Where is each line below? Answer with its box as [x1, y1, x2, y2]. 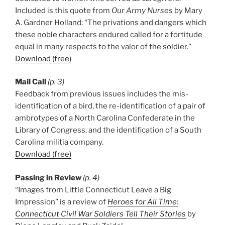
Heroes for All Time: [107, 197, 178, 206]
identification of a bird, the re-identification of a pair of [15, 101, 205, 111]
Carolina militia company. [15, 138, 103, 147]
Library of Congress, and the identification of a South [15, 126, 201, 135]
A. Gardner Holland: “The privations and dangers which [15, 18, 206, 27]
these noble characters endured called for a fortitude [15, 30, 202, 39]
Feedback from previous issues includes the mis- [15, 89, 188, 99]
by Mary [173, 6, 202, 15]
